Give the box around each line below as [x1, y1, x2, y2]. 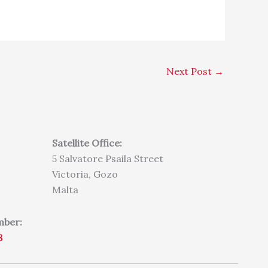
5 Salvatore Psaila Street [52, 152, 164, 165]
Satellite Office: [52, 136, 123, 149]
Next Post [166, 65, 214, 78]
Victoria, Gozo [52, 167, 118, 180]
